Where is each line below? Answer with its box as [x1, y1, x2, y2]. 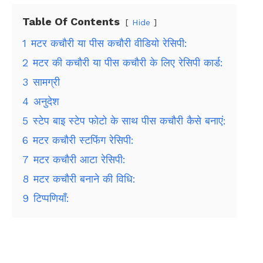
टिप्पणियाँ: [33, 191, 69, 204]
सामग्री [33, 75, 60, 88]
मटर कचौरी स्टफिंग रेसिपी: [33, 133, 134, 146]
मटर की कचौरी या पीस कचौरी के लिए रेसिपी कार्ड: [33, 56, 223, 69]
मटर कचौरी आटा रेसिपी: [33, 153, 126, 166]
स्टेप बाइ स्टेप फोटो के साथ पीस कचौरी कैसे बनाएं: [33, 114, 226, 127]
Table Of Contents [22, 15, 120, 28]
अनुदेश [33, 95, 59, 107]
